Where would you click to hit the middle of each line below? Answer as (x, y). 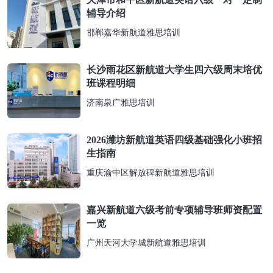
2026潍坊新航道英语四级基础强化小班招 (174, 140)
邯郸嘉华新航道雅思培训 (133, 33)
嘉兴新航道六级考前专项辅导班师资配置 (174, 210)
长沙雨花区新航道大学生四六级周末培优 (174, 70)
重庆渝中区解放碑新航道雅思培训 (151, 173)
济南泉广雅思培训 (121, 103)
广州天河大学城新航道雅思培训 (146, 243)
